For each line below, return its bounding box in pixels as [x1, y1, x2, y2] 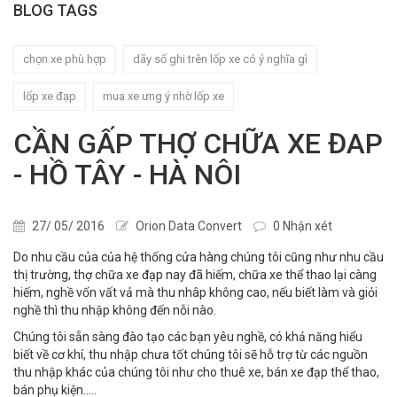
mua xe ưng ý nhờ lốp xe [103, 89, 224, 103]
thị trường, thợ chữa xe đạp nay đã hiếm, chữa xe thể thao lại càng [13, 267, 377, 282]
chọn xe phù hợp [23, 51, 106, 66]
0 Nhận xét [270, 218, 332, 233]
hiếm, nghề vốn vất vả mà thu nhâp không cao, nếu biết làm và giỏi [13, 284, 378, 300]
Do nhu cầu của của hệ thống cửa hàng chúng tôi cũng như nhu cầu [13, 249, 384, 264]
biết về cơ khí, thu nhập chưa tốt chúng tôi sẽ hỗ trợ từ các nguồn [13, 346, 368, 362]
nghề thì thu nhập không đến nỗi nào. [13, 302, 216, 317]
